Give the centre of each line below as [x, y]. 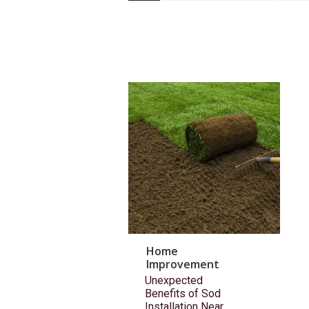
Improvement [183, 265]
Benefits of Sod [183, 294]
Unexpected [174, 281]
